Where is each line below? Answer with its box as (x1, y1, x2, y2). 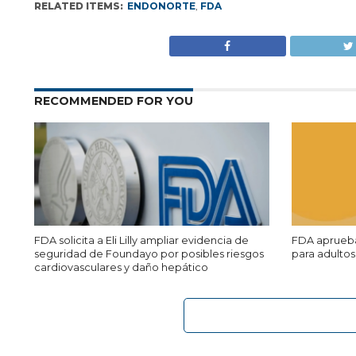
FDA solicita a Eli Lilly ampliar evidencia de (33, 234, 249, 246)
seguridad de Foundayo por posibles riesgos (33, 248, 264, 260)
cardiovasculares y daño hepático (33, 261, 208, 273)
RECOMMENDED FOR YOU (33, 94, 193, 108)
